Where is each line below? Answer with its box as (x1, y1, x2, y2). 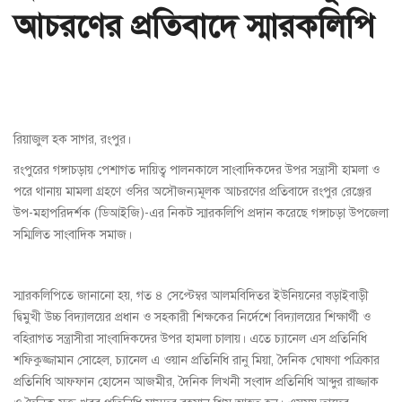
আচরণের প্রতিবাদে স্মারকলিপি (13, 6, 374, 47)
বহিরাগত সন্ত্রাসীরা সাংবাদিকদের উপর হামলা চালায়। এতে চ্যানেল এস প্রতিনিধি (13, 331, 367, 347)
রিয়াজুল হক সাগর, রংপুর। (13, 132, 131, 148)
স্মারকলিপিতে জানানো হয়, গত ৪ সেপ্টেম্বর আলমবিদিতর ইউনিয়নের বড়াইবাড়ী (13, 288, 369, 304)
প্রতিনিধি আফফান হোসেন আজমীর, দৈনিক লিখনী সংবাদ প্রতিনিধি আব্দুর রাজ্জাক (13, 374, 379, 390)
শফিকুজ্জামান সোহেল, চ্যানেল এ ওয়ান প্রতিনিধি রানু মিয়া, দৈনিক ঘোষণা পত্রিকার (13, 353, 380, 369)
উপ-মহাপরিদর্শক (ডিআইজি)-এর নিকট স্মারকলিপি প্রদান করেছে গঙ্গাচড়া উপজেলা (13, 205, 389, 222)
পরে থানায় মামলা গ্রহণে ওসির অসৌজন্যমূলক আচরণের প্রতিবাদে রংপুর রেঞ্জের (13, 184, 371, 200)
